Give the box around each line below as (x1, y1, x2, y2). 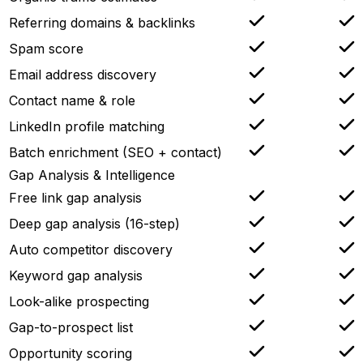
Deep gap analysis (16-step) (9, 215, 180, 232)
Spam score (9, 40, 83, 57)
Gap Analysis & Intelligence (9, 166, 175, 183)
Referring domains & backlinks (9, 14, 195, 31)
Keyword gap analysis (9, 267, 143, 284)
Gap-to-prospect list (9, 318, 133, 335)
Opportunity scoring (9, 344, 132, 361)
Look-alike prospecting (9, 293, 149, 310)
